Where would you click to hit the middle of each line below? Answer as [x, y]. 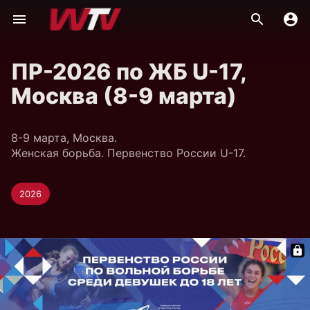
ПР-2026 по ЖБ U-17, [129, 72]
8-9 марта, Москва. [64, 138]
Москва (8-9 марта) [124, 96]
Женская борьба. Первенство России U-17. [128, 153]
